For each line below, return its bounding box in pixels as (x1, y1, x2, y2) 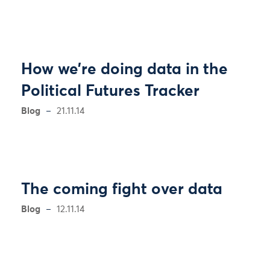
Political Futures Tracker (21, 83, 199, 99)
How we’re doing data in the (21, 61, 228, 78)
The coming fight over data (21, 181, 222, 198)
